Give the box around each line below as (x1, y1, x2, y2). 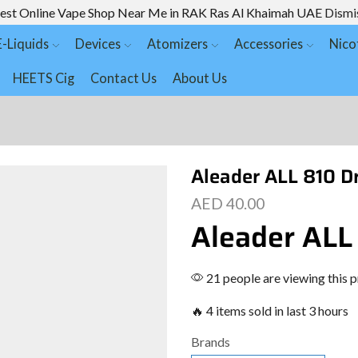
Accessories (234, 35, 304, 51)
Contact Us (89, 70, 157, 86)
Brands (191, 334, 230, 350)
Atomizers (146, 35, 208, 51)
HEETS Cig (12, 70, 74, 86)
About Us (172, 70, 227, 86)
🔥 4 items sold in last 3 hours (191, 303, 348, 319)
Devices (74, 35, 121, 51)
